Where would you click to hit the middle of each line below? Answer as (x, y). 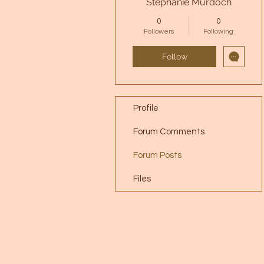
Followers (159, 32)
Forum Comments (169, 132)
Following (218, 32)
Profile (146, 108)
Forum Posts (157, 156)
